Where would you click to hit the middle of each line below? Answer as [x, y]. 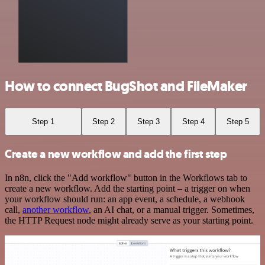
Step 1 [43, 121]
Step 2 [104, 121]
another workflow [56, 209]
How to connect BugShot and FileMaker [126, 86]
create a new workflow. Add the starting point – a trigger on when [127, 188]
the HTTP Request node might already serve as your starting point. [129, 220]
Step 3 [148, 121]
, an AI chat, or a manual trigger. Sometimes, [172, 209]
